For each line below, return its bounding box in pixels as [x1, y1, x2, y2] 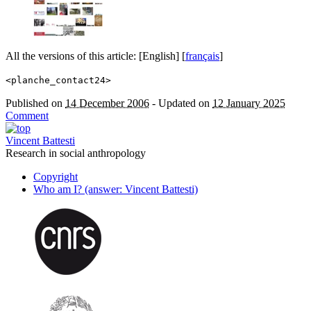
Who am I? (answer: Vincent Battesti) [33, 183, 198, 196]
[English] [139, 50, 179, 62]
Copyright [33, 171, 78, 183]
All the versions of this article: [6, 50, 139, 62]
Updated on [158, 97, 212, 110]
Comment [6, 110, 49, 122]
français [185, 50, 219, 62]
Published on [6, 97, 65, 110]
